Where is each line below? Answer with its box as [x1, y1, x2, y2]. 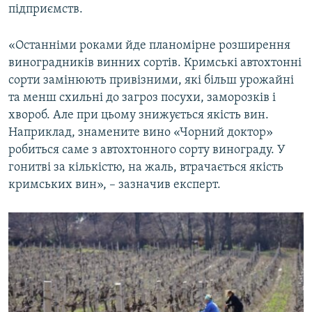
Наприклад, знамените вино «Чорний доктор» [8, 125, 273, 139]
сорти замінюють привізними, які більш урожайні [8, 73, 294, 87]
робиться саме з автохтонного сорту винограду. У [8, 143, 286, 157]
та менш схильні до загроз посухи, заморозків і [8, 91, 276, 104]
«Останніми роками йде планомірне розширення [8, 38, 290, 52]
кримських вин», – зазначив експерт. [8, 178, 221, 192]
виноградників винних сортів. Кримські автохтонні [8, 56, 302, 70]
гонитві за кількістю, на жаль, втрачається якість [8, 160, 283, 174]
